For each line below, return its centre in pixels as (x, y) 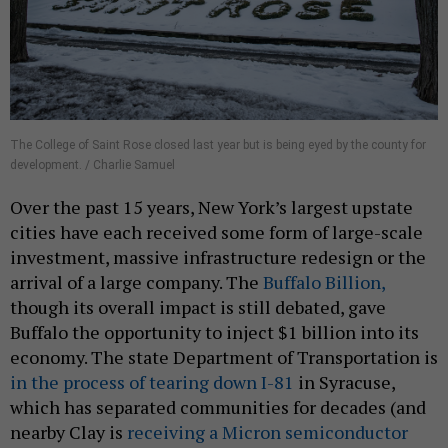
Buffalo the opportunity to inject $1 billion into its (214, 331)
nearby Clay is (68, 431)
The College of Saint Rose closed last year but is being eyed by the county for (218, 144)
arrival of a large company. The (136, 281)
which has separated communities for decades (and (218, 406)
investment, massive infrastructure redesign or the (218, 256)
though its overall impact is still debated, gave (198, 306)
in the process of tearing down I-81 (152, 381)
